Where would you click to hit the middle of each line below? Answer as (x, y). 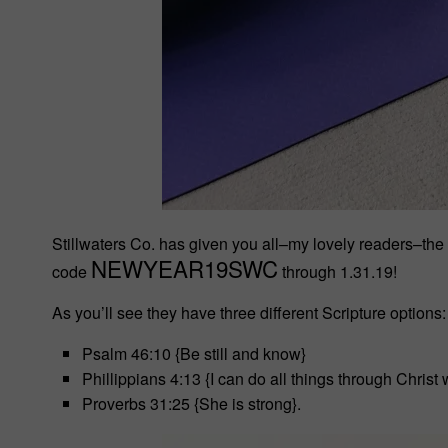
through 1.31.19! (337, 271)
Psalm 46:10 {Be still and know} (194, 353)
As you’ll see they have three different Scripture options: (249, 312)
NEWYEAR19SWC (184, 268)
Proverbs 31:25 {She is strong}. (191, 403)
